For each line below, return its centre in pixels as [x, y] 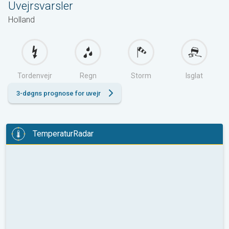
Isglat [194, 75]
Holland [21, 19]
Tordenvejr [35, 75]
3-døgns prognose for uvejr [59, 93]
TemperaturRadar [63, 134]
